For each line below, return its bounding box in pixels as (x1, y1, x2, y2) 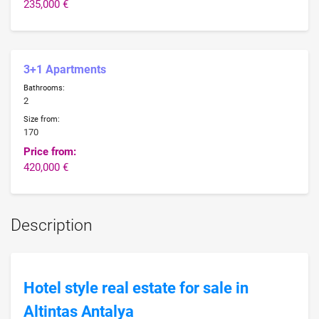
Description (11, 216, 93, 236)
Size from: (23, 113, 61, 124)
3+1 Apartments (23, 63, 107, 77)
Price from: (23, 145, 77, 159)
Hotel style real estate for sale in (23, 279, 249, 298)
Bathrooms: (23, 83, 66, 93)
